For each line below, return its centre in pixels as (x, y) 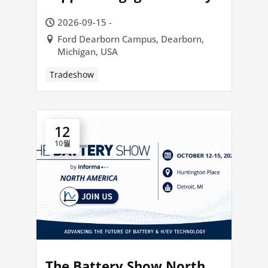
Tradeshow (71, 75)
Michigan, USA (87, 52)
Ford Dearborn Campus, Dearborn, (130, 39)
